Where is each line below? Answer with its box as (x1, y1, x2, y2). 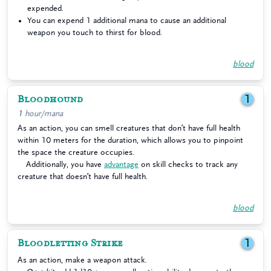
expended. (27, 4, 64, 12)
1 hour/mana (18, 109, 63, 117)
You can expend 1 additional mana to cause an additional (27, 16, 226, 24)
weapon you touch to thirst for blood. (27, 28, 162, 36)
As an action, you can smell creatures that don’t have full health (18, 124, 240, 132)
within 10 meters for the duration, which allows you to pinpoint (18, 136, 243, 144)
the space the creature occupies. (18, 148, 134, 156)
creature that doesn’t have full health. (18, 172, 148, 180)
